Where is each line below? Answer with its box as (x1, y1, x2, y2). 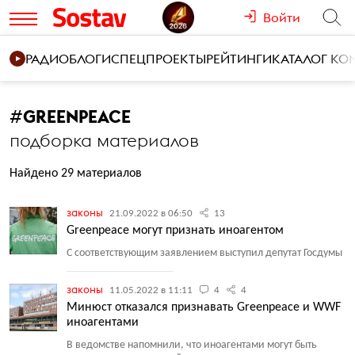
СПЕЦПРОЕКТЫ (111, 51, 206, 67)
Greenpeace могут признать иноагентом (67, 224, 284, 237)
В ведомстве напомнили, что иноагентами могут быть (67, 339, 317, 351)
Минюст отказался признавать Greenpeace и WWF (67, 301, 341, 314)
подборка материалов (10, 129, 199, 151)
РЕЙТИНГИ (206, 51, 272, 67)
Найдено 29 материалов (10, 167, 142, 180)
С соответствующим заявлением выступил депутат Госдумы (67, 247, 342, 259)
